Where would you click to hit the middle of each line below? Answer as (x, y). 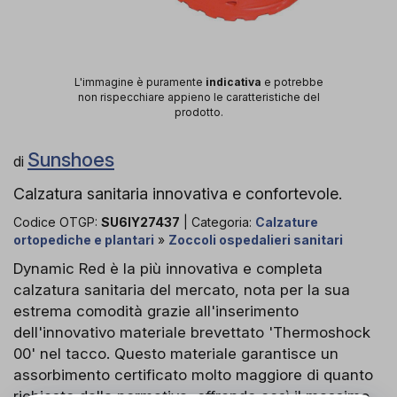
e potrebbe (292, 82)
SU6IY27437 (140, 222)
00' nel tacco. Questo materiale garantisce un (176, 353)
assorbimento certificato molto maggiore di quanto (193, 374)
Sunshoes (71, 159)
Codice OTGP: (57, 222)
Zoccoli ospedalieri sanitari (256, 239)
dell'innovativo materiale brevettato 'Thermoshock (192, 332)
